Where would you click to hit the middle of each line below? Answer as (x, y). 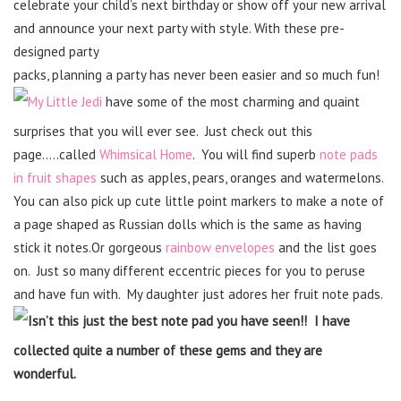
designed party (56, 51)
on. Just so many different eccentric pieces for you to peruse (189, 271)
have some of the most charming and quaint (231, 102)
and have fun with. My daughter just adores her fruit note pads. (198, 294)
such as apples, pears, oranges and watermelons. (243, 178)
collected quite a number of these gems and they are (168, 350)
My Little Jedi (65, 102)
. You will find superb (256, 154)
